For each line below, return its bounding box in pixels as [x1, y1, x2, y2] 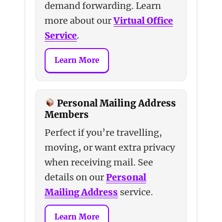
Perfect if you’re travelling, [45, 126, 163, 138]
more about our [45, 14, 114, 26]
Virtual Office [113, 14, 173, 26]
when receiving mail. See [45, 156, 154, 168]
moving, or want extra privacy [45, 141, 175, 153]
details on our [45, 171, 107, 183]
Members [45, 109, 89, 120]
